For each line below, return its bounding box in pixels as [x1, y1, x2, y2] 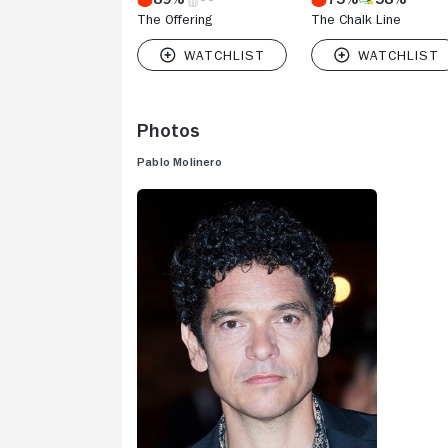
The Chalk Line [311, 12, 401, 27]
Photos [137, 120, 200, 141]
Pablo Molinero [137, 156, 222, 169]
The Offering [137, 12, 212, 27]
